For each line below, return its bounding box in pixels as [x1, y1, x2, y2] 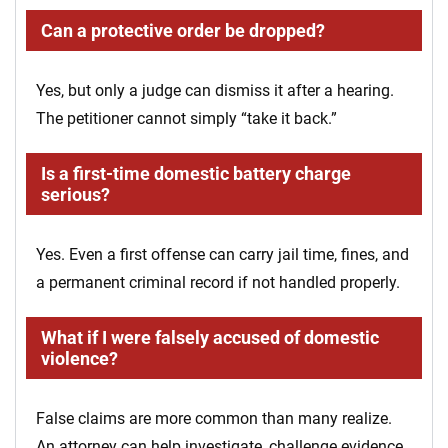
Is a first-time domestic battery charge [41, 163, 351, 185]
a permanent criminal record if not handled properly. [36, 273, 400, 293]
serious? [41, 184, 110, 206]
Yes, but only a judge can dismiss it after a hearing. [36, 81, 394, 101]
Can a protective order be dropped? [41, 20, 325, 42]
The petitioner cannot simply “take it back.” [36, 109, 337, 129]
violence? [41, 348, 118, 370]
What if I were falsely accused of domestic [41, 327, 379, 349]
